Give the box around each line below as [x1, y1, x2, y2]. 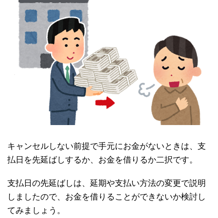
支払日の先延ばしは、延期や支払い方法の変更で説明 [7, 178, 206, 188]
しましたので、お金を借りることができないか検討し [7, 192, 206, 201]
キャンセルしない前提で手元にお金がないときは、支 [7, 141, 206, 151]
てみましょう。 [7, 205, 65, 215]
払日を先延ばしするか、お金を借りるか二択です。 [7, 155, 198, 164]
